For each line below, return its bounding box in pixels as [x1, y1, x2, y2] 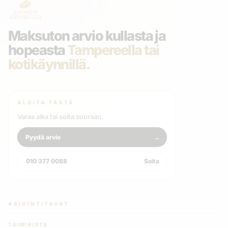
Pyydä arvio [25, 133, 61, 141]
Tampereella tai [67, 42, 159, 59]
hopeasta [8, 42, 67, 59]
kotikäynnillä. [8, 56, 91, 73]
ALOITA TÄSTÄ [17, 99, 74, 105]
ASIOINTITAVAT [8, 201, 69, 207]
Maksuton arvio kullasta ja [8, 27, 166, 45]
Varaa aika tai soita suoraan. [17, 112, 103, 121]
